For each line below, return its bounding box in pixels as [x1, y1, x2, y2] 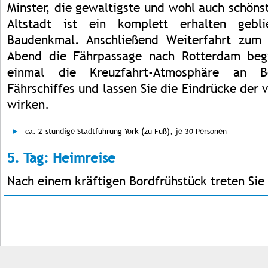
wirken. [7, 96, 50, 112]
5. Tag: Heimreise [7, 150, 115, 166]
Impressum [51, 226, 89, 236]
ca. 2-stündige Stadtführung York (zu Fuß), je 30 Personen [25, 126, 227, 136]
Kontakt [97, 226, 124, 236]
